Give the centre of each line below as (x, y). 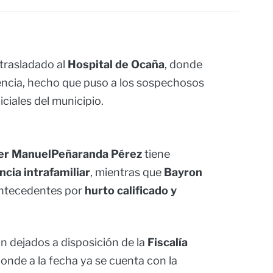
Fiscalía (168, 243)
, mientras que (127, 172)
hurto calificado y (131, 191)
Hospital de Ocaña (116, 65)
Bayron (183, 172)
